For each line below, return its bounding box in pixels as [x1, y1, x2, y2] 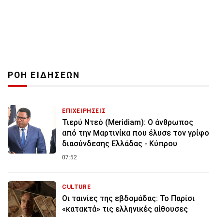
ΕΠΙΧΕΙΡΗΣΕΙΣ [62, 108, 106, 115]
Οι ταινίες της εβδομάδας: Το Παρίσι [62, 194, 195, 203]
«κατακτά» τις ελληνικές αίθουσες [62, 204, 188, 214]
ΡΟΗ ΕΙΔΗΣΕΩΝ [8, 70, 80, 80]
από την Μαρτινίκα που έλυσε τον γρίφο [62, 128, 209, 138]
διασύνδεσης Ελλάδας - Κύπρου [62, 139, 177, 149]
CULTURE [62, 184, 91, 191]
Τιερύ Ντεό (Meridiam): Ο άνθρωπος [62, 118, 193, 127]
